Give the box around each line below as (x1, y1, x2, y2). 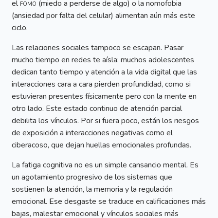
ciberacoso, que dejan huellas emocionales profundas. (12, 140, 191, 151)
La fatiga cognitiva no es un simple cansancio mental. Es (12, 160, 199, 171)
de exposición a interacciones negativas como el (12, 127, 173, 139)
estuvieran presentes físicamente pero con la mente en (12, 91, 197, 102)
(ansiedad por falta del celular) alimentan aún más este (12, 10, 195, 21)
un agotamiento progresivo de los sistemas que (12, 172, 172, 183)
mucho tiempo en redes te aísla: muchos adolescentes (12, 54, 194, 66)
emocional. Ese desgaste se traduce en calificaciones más (12, 196, 206, 207)
